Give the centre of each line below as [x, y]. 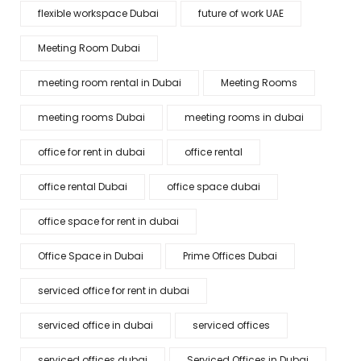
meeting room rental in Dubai [110, 83]
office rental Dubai [83, 187]
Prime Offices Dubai [230, 256]
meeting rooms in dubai [244, 117]
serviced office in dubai [95, 325]
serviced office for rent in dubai [114, 290]
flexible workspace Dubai [98, 13]
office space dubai [214, 187]
